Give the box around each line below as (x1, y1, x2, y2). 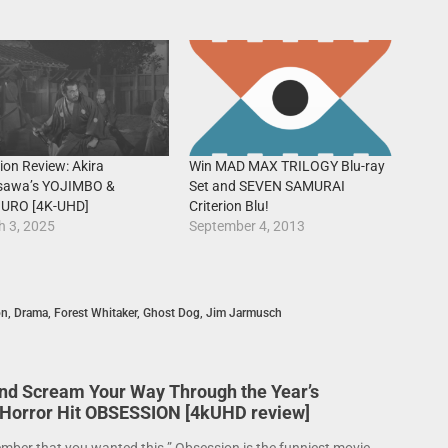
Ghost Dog (142, 306, 200, 321)
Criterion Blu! (189, 198, 270, 215)
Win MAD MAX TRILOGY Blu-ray (189, 158, 386, 175)
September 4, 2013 (189, 218, 306, 235)
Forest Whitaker (53, 306, 137, 321)
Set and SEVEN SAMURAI (189, 178, 346, 195)
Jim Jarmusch (205, 306, 282, 321)
